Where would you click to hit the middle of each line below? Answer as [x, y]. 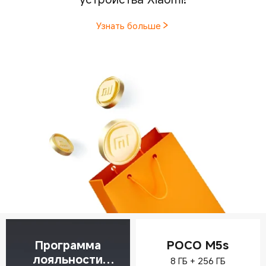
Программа [68, 245]
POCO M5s [198, 245]
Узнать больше [128, 25]
